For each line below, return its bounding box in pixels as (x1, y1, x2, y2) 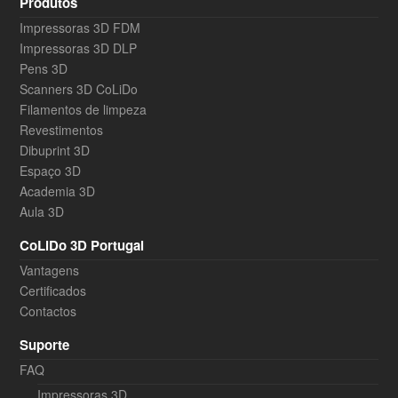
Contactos (20, 302, 77, 321)
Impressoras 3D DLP (20, 39, 138, 58)
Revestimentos (20, 121, 104, 139)
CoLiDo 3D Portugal (20, 235, 145, 256)
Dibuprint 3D (20, 141, 91, 160)
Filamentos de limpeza (20, 100, 147, 119)
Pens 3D (20, 60, 68, 78)
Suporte (20, 335, 70, 355)
